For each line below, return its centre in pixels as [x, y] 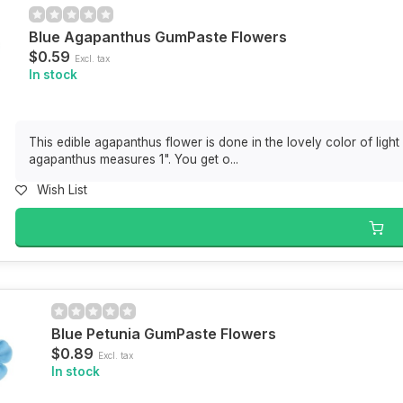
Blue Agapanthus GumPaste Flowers [158, 37]
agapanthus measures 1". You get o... [134, 159]
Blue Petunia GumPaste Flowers [163, 334]
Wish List [63, 190]
